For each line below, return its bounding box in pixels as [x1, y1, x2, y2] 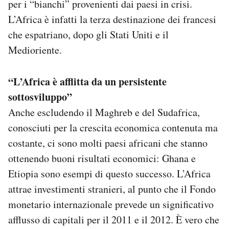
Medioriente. [8, 43, 62, 57]
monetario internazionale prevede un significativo [8, 197, 214, 212]
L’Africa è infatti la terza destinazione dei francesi [8, 12, 216, 27]
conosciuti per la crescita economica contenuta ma [8, 121, 218, 135]
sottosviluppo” [8, 89, 72, 105]
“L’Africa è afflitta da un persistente [8, 74, 167, 89]
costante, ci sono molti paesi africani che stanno [8, 136, 208, 150]
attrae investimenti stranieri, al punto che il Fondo [8, 182, 216, 196]
